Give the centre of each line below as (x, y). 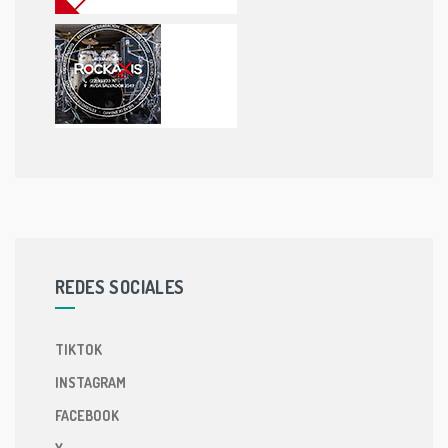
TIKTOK (78, 350)
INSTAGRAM (90, 383)
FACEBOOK (87, 416)
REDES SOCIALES (120, 287)
